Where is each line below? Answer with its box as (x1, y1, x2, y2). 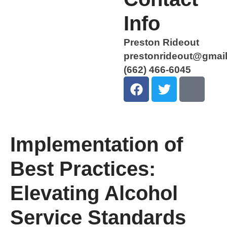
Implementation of (10, 133, 183, 156)
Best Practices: (10, 158, 156, 180)
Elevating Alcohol (10, 182, 178, 205)
